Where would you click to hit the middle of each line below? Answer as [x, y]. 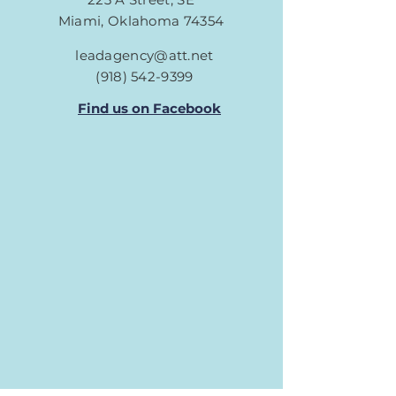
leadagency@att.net [145, 55]
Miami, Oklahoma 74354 [141, 21]
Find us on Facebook [149, 108]
